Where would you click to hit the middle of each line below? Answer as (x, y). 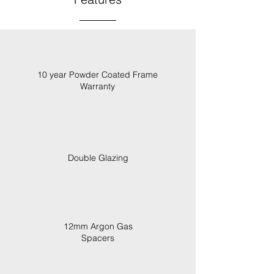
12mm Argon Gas (98, 226)
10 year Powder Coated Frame (98, 75)
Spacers (98, 238)
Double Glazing (98, 158)
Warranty (98, 86)
